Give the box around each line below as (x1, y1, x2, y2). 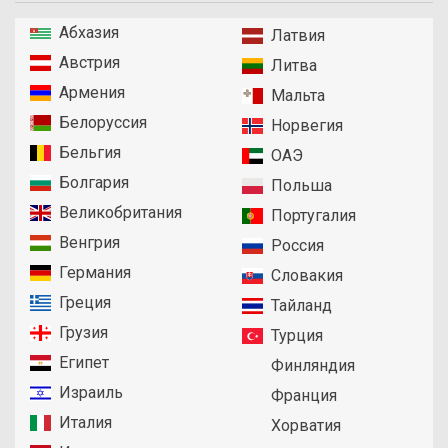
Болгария (59, 173, 130, 193)
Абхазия (59, 23, 120, 43)
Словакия (270, 266, 343, 286)
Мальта (270, 86, 325, 106)
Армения (59, 83, 126, 103)
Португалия (270, 206, 356, 226)
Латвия (270, 26, 325, 46)
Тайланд (270, 296, 332, 316)
